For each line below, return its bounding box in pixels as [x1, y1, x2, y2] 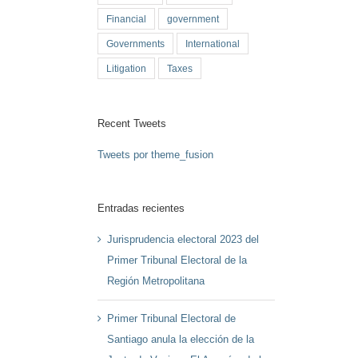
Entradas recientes [97, 201, 185, 214]
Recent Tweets [97, 117, 167, 129]
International [185, 38, 241, 49]
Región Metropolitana [107, 275, 205, 288]
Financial [106, 13, 147, 24]
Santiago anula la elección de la [107, 333, 255, 346]
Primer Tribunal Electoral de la [107, 254, 248, 267]
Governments [106, 38, 165, 49]
